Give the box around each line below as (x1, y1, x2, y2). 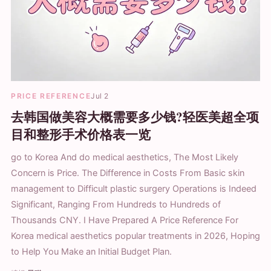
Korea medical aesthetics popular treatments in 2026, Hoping (11, 230, 260, 241)
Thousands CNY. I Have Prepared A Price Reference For (11, 214, 238, 226)
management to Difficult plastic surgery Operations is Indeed (11, 183, 256, 194)
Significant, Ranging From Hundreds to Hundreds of (11, 198, 221, 210)
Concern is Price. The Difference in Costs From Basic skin (11, 167, 244, 178)
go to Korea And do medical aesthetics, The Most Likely (11, 151, 238, 163)
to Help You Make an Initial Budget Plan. (11, 246, 172, 257)
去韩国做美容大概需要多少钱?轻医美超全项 (11, 107, 259, 126)
